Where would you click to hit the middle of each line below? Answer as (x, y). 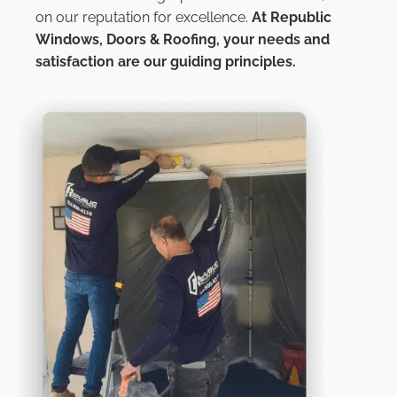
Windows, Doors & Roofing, (128, 40)
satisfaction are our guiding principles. (166, 62)
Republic (301, 18)
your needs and (275, 40)
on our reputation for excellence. (144, 18)
